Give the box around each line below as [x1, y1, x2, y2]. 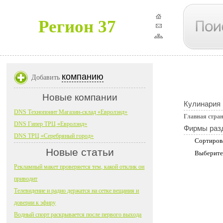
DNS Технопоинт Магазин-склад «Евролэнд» [14, 109, 128, 115]
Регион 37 [38, 17, 116, 36]
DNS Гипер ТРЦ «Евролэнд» [14, 120, 88, 127]
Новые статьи [45, 146, 114, 158]
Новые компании [42, 92, 117, 103]
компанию [62, 72, 104, 82]
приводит [14, 175, 38, 182]
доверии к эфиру [14, 199, 56, 206]
